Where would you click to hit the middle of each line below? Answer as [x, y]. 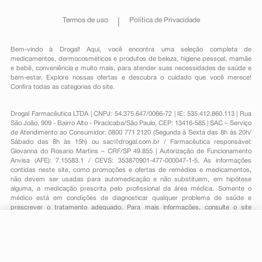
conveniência [54, 68]
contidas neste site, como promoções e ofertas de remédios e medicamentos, [131, 170]
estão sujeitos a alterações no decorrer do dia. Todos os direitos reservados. [122, 236]
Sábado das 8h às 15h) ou [56, 142]
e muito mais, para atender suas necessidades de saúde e [162, 68]
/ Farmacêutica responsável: [206, 142]
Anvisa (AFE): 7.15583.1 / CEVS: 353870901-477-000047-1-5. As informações [131, 161]
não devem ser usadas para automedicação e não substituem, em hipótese [131, 180]
